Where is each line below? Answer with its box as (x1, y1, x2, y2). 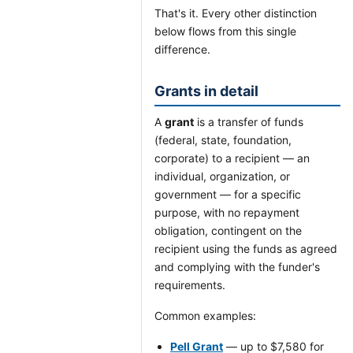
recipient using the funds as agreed (154, 242, 337, 255)
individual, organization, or (154, 169, 290, 183)
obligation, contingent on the (154, 224, 302, 237)
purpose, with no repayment (154, 206, 299, 219)
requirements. (154, 278, 225, 292)
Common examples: (154, 309, 256, 322)
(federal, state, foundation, (154, 133, 292, 147)
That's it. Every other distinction (154, 6, 317, 20)
